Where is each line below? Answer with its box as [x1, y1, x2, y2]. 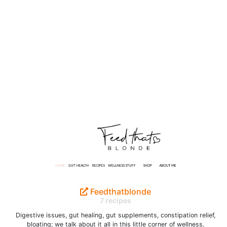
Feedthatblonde [88, 186, 151, 197]
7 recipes [100, 196, 131, 205]
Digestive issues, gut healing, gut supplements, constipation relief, [16, 211, 215, 219]
